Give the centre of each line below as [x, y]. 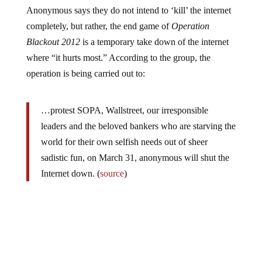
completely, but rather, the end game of [99, 17]
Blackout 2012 [53, 32]
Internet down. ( [70, 164]
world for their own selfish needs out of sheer [124, 132]
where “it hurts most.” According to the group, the [118, 48]
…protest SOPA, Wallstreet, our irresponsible [124, 101]
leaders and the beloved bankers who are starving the [138, 117]
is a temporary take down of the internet [154, 32]
